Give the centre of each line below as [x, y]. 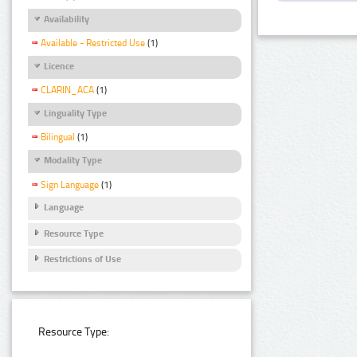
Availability [67, 19]
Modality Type [73, 161]
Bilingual [58, 137]
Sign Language [70, 184]
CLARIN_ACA [67, 90]
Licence [59, 66]
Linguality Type [75, 114]
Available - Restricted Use [93, 43]
